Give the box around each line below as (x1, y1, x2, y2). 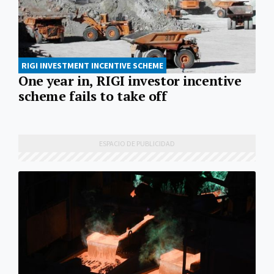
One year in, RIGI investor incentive (18, 72, 242, 90)
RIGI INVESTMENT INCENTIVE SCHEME (21, 60, 163, 72)
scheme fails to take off (18, 87, 167, 105)
